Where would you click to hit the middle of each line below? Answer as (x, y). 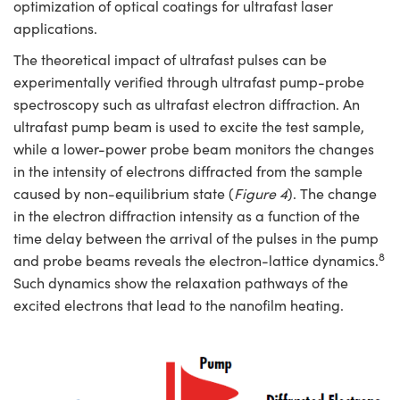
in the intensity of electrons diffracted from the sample (188, 171)
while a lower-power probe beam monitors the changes (194, 149)
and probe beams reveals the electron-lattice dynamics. (196, 261)
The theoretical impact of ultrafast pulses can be (170, 60)
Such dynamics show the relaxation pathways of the (181, 283)
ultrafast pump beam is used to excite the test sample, (189, 127)
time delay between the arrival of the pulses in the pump (196, 238)
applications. (55, 29)
